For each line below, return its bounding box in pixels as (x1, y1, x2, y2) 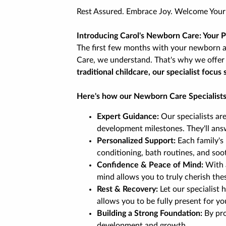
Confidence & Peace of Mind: (97, 161, 203, 169)
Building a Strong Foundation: (97, 209, 202, 217)
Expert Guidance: (97, 112, 159, 121)
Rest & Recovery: (97, 185, 158, 193)
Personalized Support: (97, 137, 176, 145)
